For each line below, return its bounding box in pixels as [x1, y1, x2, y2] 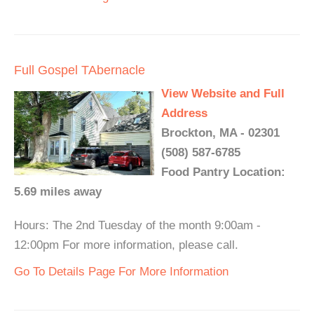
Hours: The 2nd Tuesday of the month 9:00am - [14, 219, 261, 233]
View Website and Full [161, 87, 285, 101]
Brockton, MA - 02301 [161, 126, 280, 140]
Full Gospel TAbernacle [14, 63, 145, 78]
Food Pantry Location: [161, 165, 285, 179]
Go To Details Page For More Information [14, 265, 228, 279]
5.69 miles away [14, 185, 102, 199]
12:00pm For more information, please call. [14, 238, 238, 252]
